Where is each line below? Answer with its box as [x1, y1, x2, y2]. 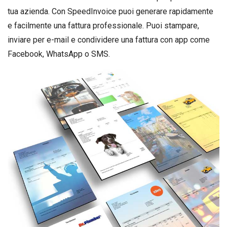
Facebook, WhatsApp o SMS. [8, 49, 110, 59]
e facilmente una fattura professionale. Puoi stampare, [8, 21, 199, 30]
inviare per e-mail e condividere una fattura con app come [8, 35, 210, 45]
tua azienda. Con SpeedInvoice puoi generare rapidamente [8, 7, 213, 16]
